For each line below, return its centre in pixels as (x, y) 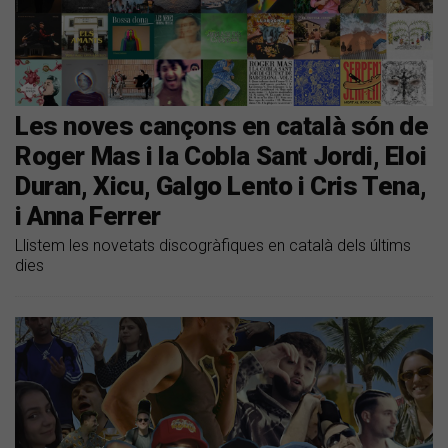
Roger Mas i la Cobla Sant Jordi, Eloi (221, 155)
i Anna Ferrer (88, 215)
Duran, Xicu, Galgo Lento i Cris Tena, (221, 185)
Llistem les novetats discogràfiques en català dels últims (213, 245)
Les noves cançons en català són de (222, 125)
